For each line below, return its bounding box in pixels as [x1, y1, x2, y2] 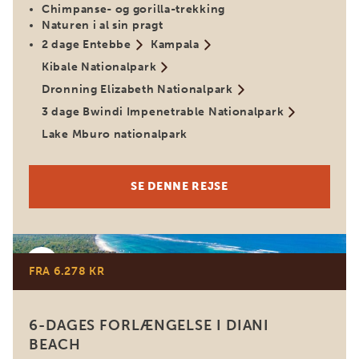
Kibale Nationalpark [42, 60, 157, 74]
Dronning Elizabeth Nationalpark [42, 83, 233, 96]
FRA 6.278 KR [29, 264, 105, 278]
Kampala [150, 38, 200, 51]
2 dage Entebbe [42, 38, 131, 51]
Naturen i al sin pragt [42, 18, 163, 32]
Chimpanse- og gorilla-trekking [42, 2, 225, 16]
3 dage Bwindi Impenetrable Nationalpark [42, 105, 284, 119]
